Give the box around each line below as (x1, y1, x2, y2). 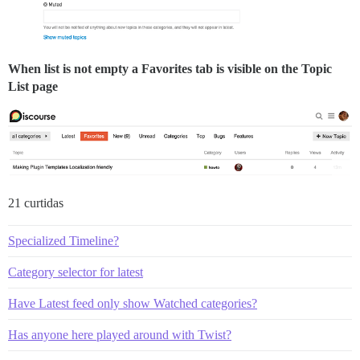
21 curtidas (8, 195, 63, 210)
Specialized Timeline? (8, 233, 119, 247)
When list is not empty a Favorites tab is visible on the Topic (8, 61, 332, 76)
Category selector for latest (8, 264, 143, 279)
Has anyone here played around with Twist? (8, 327, 231, 342)
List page (8, 79, 58, 93)
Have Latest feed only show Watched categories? (8, 296, 257, 310)
